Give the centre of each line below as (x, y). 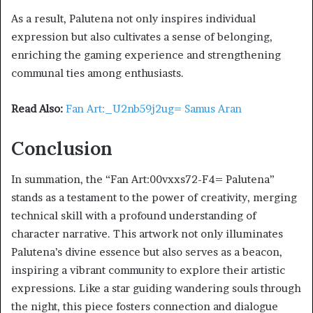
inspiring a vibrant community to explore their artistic (148, 270)
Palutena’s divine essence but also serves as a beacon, (147, 252)
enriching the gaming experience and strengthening (146, 54)
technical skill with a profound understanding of (134, 216)
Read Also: (37, 108)
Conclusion (62, 148)
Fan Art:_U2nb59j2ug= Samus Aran (154, 108)
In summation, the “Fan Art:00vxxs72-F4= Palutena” (143, 180)
